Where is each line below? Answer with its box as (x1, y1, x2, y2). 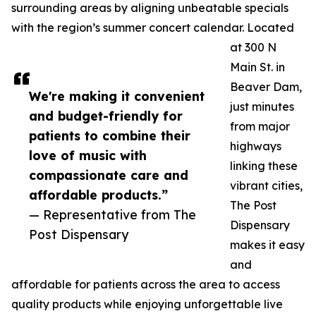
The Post (230, 198, 276, 213)
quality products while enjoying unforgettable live (11, 297, 283, 312)
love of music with (29, 147, 147, 164)
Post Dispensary (29, 226, 128, 243)
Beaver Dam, (230, 80, 302, 95)
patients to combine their (29, 128, 190, 144)
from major (230, 119, 290, 134)
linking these (230, 159, 298, 174)
